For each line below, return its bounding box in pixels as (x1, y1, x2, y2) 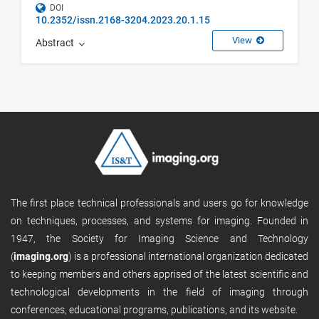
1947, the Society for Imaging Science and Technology (11, 233, 308, 245)
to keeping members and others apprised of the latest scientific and (11, 268, 308, 281)
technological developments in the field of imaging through (11, 286, 308, 298)
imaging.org (14, 251, 68, 263)
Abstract (36, 37, 78, 49)
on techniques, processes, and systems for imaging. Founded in (11, 215, 308, 227)
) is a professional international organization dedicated (68, 251, 308, 263)
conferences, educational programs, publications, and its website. (11, 304, 298, 316)
